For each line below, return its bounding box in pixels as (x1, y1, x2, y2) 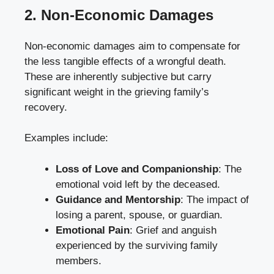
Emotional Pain (56, 224, 130, 236)
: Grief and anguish (130, 224, 217, 236)
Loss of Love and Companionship (56, 163, 218, 175)
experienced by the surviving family (56, 239, 218, 251)
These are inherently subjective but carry (24, 70, 212, 83)
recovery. (24, 101, 67, 113)
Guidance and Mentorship (56, 193, 180, 206)
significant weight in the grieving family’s (24, 86, 209, 98)
